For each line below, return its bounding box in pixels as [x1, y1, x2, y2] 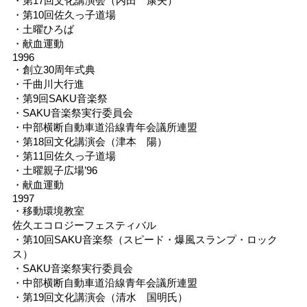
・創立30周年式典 [12, 63, 95, 75]
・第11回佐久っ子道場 [12, 149, 116, 162]
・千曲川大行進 [12, 77, 84, 90]
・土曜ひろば [12, 23, 74, 35]
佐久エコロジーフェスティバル [12, 219, 156, 231]
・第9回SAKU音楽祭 [12, 92, 108, 104]
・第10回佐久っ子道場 [12, 8, 116, 21]
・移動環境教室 [12, 204, 84, 217]
